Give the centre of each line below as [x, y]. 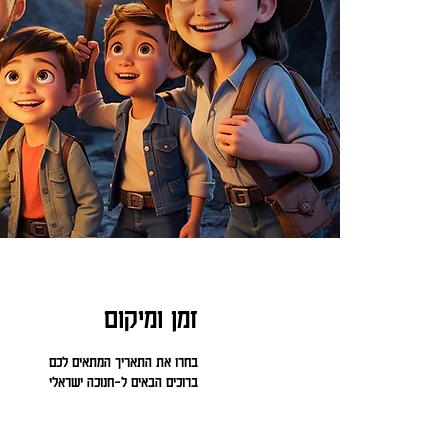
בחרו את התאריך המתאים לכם [123, 361]
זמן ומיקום [150, 317]
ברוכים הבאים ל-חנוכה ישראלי [123, 381]
